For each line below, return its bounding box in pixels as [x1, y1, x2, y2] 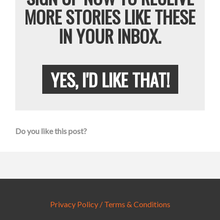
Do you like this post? [15, 126, 87, 136]
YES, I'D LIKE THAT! [50, 66, 170, 93]
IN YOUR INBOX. [59, 23, 161, 49]
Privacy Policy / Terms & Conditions [50, 199, 170, 209]
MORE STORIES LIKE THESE [25, 3, 195, 30]
